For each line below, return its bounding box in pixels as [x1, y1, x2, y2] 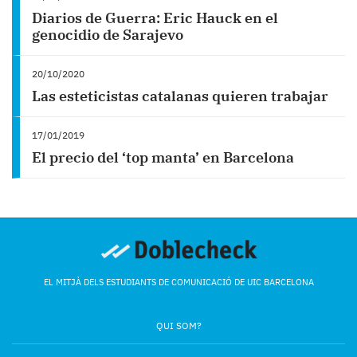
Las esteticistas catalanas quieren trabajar [32, 86, 328, 105]
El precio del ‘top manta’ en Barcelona [32, 147, 294, 167]
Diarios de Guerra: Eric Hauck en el [32, 8, 278, 27]
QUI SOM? [155, 319, 202, 331]
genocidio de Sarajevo [32, 25, 183, 44]
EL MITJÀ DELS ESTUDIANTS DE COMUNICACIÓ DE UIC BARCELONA [43, 276, 314, 288]
